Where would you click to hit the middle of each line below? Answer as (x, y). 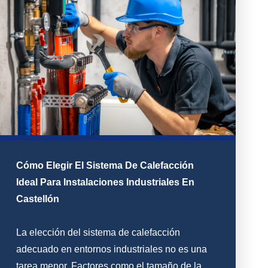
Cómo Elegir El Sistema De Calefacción (105, 166)
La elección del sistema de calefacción (98, 233)
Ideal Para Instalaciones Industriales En (106, 182)
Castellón (38, 199)
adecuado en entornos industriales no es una (112, 249)
